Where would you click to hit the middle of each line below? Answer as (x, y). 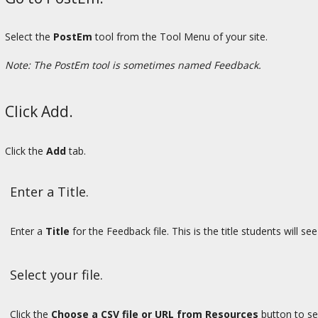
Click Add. (39, 112)
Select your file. (56, 275)
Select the (29, 37)
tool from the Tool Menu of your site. (180, 37)
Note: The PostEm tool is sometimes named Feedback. (133, 65)
